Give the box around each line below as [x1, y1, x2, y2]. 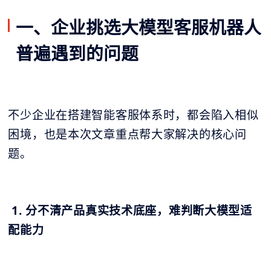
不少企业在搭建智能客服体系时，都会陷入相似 [8, 106, 259, 123]
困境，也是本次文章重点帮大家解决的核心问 [8, 126, 247, 142]
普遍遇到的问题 [16, 41, 139, 65]
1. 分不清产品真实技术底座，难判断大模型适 [11, 202, 252, 218]
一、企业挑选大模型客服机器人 [16, 15, 262, 39]
